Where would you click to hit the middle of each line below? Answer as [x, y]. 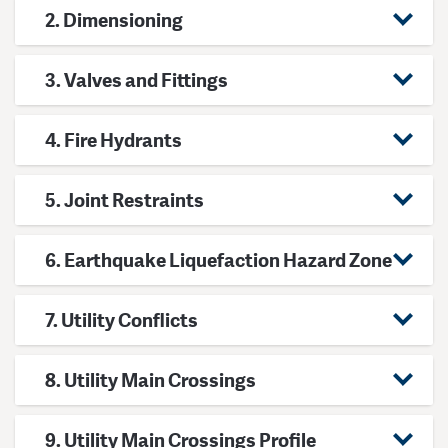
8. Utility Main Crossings [150, 379]
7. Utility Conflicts [121, 319]
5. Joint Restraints [124, 199]
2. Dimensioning [114, 19]
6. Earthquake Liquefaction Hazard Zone [218, 259]
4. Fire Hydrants [113, 139]
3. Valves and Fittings [136, 79]
